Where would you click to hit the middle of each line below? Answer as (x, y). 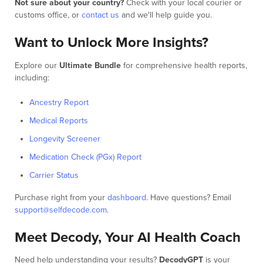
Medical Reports (59, 120)
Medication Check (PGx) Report (85, 157)
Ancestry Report (59, 102)
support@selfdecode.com (61, 210)
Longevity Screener (65, 139)
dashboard (127, 197)
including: (32, 77)
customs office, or (48, 15)
